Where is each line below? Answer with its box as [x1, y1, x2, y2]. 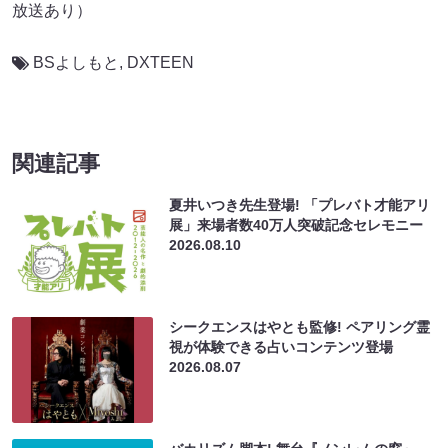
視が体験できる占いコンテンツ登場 [169, 338, 394, 355]
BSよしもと [33, 53, 119, 71]
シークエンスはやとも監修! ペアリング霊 [169, 318, 431, 335]
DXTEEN [127, 53, 194, 71]
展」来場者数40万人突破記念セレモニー [169, 216, 424, 233]
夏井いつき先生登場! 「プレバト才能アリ [169, 196, 431, 213]
